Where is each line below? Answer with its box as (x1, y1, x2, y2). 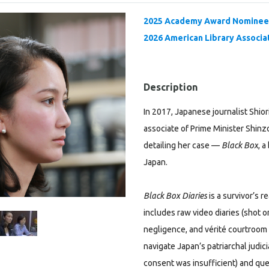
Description (144, 82, 198, 92)
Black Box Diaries (144, 191, 207, 201)
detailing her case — (144, 141, 222, 150)
